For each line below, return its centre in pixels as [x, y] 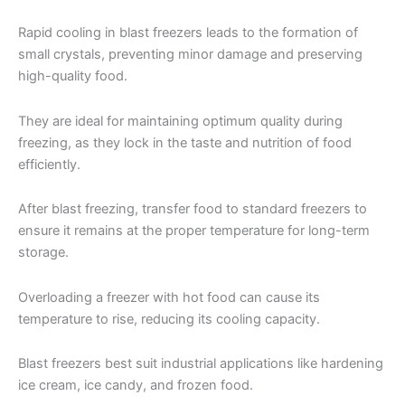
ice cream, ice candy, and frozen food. [136, 386]
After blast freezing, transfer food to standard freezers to [193, 209]
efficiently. [49, 164]
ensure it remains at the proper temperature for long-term [194, 231]
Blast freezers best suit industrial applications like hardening [201, 364]
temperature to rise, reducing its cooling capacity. [169, 319]
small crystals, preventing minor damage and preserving [190, 55]
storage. [43, 253]
